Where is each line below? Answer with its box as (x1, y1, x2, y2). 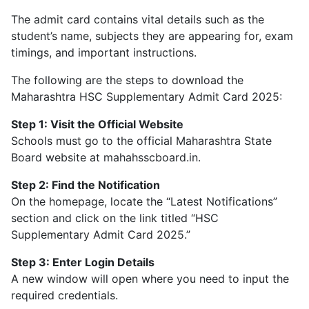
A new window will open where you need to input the (11, 272, 289, 286)
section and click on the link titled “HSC (11, 211, 219, 226)
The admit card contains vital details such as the (11, 12, 264, 27)
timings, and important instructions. (11, 46, 197, 60)
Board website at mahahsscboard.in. (11, 150, 201, 165)
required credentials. (11, 288, 118, 303)
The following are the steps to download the (11, 73, 243, 88)
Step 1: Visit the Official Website (11, 117, 183, 132)
